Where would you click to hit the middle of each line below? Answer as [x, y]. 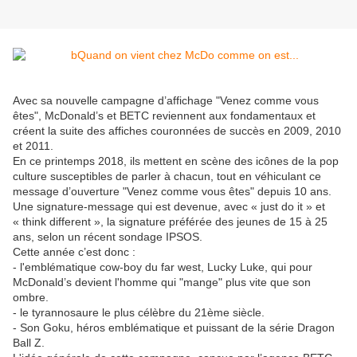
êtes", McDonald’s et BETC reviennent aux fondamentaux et [164, 116]
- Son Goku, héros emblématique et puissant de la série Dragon [174, 328]
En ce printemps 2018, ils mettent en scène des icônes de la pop [176, 161]
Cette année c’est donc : [74, 252]
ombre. [31, 298]
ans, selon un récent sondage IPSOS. [108, 237]
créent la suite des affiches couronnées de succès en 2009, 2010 [177, 131]
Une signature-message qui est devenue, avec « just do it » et [169, 207]
